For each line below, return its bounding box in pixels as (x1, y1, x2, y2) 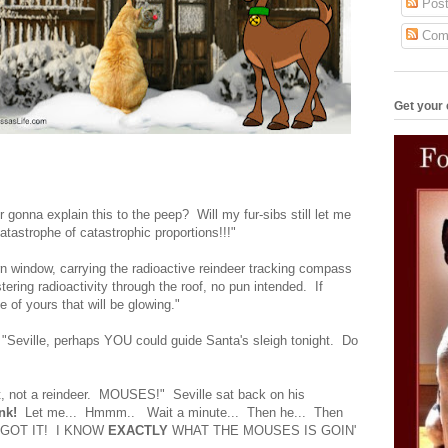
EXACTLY (108, 422, 172, 438)
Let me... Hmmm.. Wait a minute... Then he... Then (17, 404, 343, 420)
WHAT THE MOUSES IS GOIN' (172, 422, 356, 438)
